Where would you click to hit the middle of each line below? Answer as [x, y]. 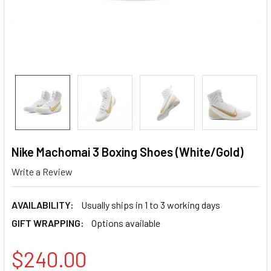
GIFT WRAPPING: [48, 223]
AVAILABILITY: [43, 204]
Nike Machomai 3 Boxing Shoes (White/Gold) [127, 152]
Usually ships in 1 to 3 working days [151, 204]
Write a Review [42, 171]
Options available [126, 223]
